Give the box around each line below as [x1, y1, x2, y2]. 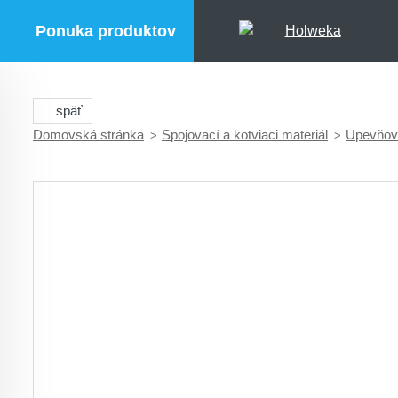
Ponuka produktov [36, 21, 176, 40]
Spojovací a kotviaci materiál [162, 127, 328, 142]
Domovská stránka [33, 127, 144, 142]
